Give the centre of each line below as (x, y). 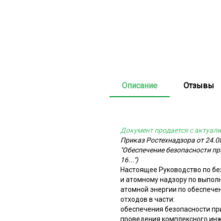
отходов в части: (147, 199)
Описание (140, 85)
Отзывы (199, 85)
